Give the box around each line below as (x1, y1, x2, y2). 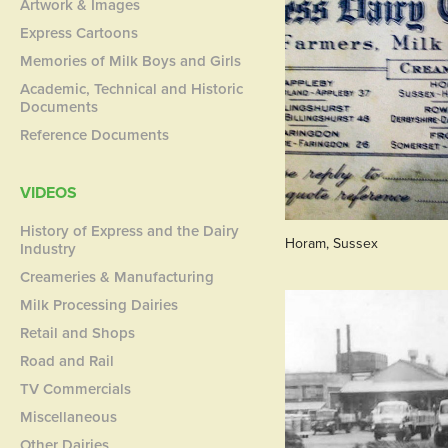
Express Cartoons (20, 22, 139, 43)
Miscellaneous (20, 406, 118, 427)
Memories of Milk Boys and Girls (20, 50, 242, 71)
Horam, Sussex (284, 232, 378, 253)
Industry (20, 238, 77, 259)
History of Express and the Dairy (20, 220, 240, 241)
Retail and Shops (20, 322, 136, 343)
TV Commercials (20, 378, 132, 399)
